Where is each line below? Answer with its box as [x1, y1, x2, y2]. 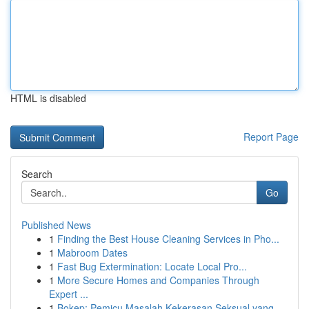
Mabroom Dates [57, 246, 128, 259]
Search [21, 167, 52, 181]
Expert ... [49, 287, 88, 301]
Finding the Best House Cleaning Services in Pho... [57, 232, 279, 246]
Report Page [243, 130, 299, 143]
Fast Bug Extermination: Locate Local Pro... [57, 259, 247, 273]
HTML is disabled [10, 91, 86, 105]
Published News [21, 218, 91, 232]
